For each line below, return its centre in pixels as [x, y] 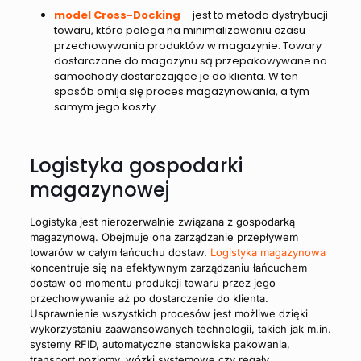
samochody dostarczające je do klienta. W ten [176, 76]
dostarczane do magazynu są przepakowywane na [190, 60]
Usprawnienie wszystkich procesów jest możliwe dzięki [168, 313]
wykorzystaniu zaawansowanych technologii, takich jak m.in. [180, 328]
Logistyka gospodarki [136, 165]
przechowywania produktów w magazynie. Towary [187, 45]
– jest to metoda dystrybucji [254, 15]
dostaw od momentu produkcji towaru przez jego [152, 282]
